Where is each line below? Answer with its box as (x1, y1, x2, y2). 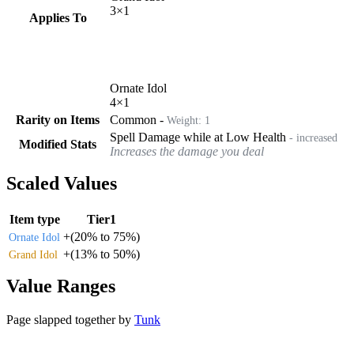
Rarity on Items (16, 112, 100, 126)
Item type (9, 212, 60, 226)
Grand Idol (9, 248, 58, 261)
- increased (286, 130, 337, 144)
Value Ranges (6, 275, 115, 296)
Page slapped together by (6, 312, 134, 326)
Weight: (167, 113, 205, 126)
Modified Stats (19, 137, 96, 151)
